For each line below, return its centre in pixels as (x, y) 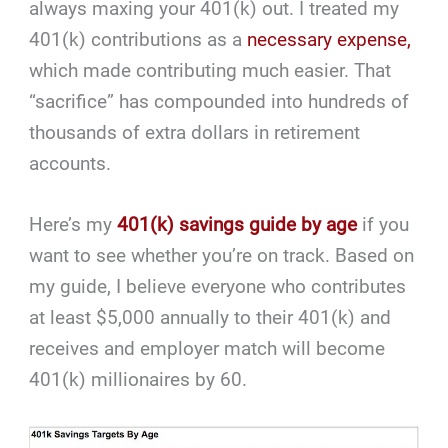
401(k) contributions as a (138, 39)
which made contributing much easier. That (210, 70)
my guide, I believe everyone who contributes (218, 286)
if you (383, 224)
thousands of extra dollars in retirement (195, 132)
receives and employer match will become (207, 348)
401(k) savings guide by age (237, 224)
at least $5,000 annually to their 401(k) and (210, 317)
